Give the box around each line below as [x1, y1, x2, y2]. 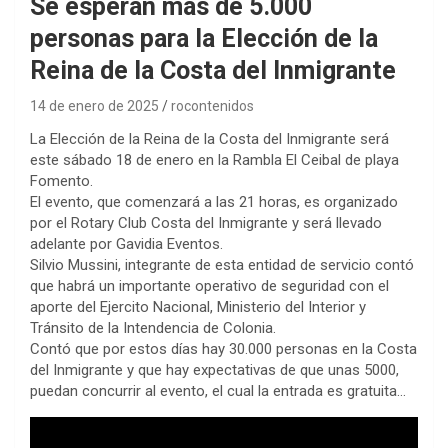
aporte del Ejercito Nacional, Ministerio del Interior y [30, 297, 366, 316]
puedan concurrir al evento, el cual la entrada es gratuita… [30, 381, 406, 400]
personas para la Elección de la [30, 23, 378, 53]
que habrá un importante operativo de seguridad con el [30, 276, 389, 295]
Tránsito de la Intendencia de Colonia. [30, 318, 276, 337]
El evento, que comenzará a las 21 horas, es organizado [30, 192, 398, 211]
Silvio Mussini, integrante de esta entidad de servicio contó [30, 255, 414, 274]
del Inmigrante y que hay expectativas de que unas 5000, [30, 360, 399, 379]
